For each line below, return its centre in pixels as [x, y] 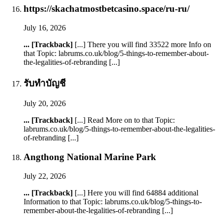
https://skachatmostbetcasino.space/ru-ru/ [107, 9]
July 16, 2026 [45, 27]
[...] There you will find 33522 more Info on [142, 44]
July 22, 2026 [45, 176]
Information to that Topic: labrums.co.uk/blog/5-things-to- [113, 201]
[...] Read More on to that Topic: [124, 120]
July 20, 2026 [45, 104]
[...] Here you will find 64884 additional [136, 192]
